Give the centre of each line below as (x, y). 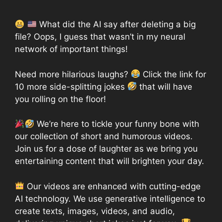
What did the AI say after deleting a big (116, 25)
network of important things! (71, 49)
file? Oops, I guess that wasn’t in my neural (100, 37)
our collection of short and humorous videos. (104, 137)
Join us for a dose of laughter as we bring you (106, 149)
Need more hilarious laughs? (73, 74)
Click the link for (173, 74)
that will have (165, 86)
